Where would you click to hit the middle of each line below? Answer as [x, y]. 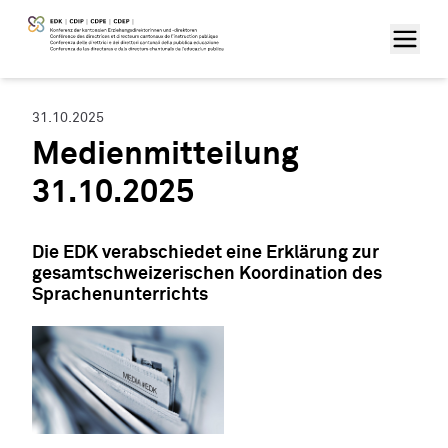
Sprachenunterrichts [120, 294]
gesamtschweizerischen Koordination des [207, 273]
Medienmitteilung [165, 155]
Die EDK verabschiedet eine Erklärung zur [205, 252]
